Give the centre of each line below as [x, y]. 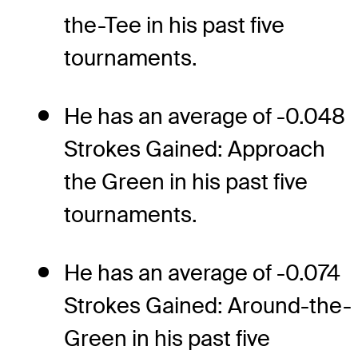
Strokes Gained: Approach [195, 149]
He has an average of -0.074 [202, 272]
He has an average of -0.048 [205, 116]
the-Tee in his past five [174, 25]
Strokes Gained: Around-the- [208, 305]
